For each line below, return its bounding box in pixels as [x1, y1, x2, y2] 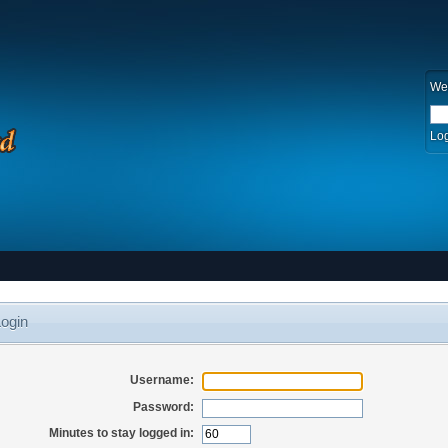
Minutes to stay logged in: [48, 426, 194, 441]
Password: [132, 399, 194, 414]
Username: [129, 373, 194, 388]
